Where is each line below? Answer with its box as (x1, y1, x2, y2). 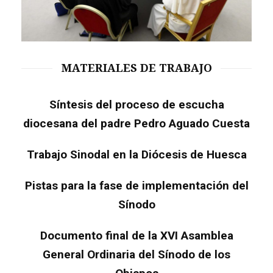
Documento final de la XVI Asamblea (40, 228, 233, 243)
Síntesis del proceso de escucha (49, 97, 224, 112)
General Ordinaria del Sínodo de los (43, 247, 230, 261)
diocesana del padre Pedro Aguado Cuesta (23, 116, 250, 130)
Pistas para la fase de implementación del (24, 178, 249, 193)
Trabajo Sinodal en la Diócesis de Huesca (26, 147, 247, 161)
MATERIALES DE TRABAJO (61, 61, 212, 74)
